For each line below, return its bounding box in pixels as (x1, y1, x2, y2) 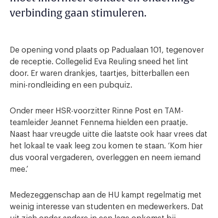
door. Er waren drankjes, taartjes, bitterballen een (10, 69, 189, 77)
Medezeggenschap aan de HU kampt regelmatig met (10, 191, 201, 199)
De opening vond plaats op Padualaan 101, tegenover (10, 46, 204, 54)
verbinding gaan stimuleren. (10, 6, 146, 20)
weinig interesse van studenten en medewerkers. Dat (10, 202, 203, 211)
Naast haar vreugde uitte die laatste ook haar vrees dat (10, 130, 207, 138)
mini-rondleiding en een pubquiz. (10, 81, 132, 89)
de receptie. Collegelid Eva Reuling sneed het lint (10, 57, 188, 66)
